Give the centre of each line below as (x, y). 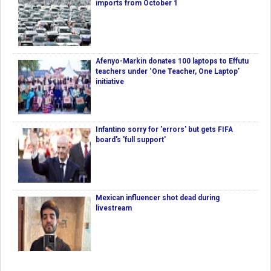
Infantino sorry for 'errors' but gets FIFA (164, 130)
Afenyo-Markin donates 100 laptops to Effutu (172, 61)
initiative (110, 82)
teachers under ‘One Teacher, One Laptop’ (168, 72)
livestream (114, 208)
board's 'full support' (131, 140)
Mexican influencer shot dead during (158, 198)
